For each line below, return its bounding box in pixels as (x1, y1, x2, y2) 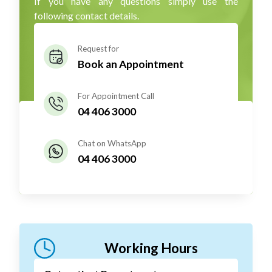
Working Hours (104, 240, 199, 257)
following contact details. (34, 10, 140, 21)
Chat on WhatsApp (78, 138, 147, 148)
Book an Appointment (78, 58, 185, 70)
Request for (78, 44, 120, 53)
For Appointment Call (78, 91, 155, 101)
